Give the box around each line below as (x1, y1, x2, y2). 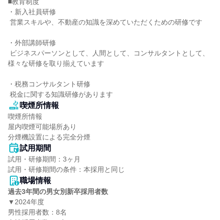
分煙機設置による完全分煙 (8, 133, 90, 141)
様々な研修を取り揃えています (8, 59, 104, 67)
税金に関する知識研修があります (10, 90, 113, 98)
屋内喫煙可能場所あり (8, 123, 77, 131)
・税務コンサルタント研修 (8, 80, 90, 88)
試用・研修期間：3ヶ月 (8, 155, 81, 163)
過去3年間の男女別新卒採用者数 (8, 188, 108, 195)
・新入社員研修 (8, 8, 56, 16)
